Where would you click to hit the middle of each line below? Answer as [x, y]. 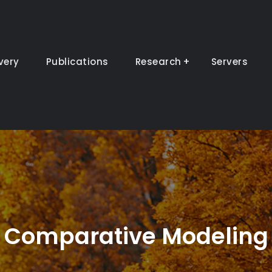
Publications [77, 62]
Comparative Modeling [136, 236]
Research [158, 62]
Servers [229, 62]
